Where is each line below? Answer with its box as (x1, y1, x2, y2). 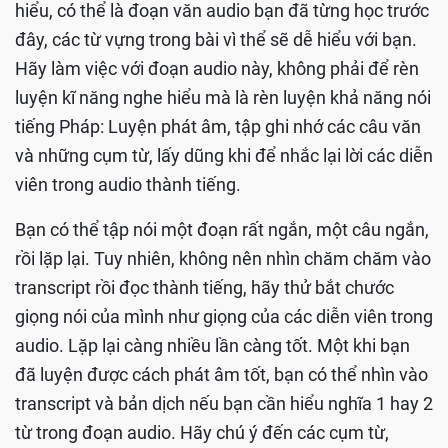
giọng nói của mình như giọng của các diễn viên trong (15, 305, 433, 327)
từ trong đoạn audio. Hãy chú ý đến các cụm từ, (15, 421, 389, 443)
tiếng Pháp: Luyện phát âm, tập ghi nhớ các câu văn (15, 115, 421, 137)
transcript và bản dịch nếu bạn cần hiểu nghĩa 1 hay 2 (15, 392, 433, 414)
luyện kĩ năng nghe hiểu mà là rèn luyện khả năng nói (15, 86, 431, 108)
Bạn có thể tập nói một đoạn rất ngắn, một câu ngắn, (15, 218, 429, 240)
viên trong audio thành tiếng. (15, 173, 241, 195)
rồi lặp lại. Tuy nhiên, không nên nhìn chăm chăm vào (15, 247, 431, 269)
